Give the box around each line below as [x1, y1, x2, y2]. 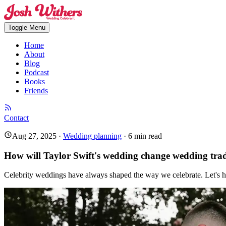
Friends [24, 86, 48, 95]
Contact [4, 114, 29, 122]
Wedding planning [63, 132, 122, 140]
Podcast [24, 68, 49, 77]
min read [132, 132, 162, 140]
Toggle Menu [8, 24, 45, 31]
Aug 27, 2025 [12, 132, 56, 140]
